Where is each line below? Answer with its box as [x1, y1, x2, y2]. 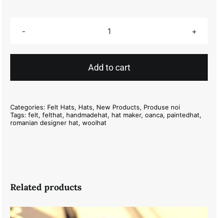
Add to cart [88, 62, 130, 73]
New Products [96, 103, 140, 111]
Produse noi [143, 103, 180, 111]
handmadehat [66, 110, 108, 119]
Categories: [10, 103, 47, 111]
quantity [108, 84, 139, 94]
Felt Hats [47, 103, 74, 111]
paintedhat [166, 110, 200, 119]
